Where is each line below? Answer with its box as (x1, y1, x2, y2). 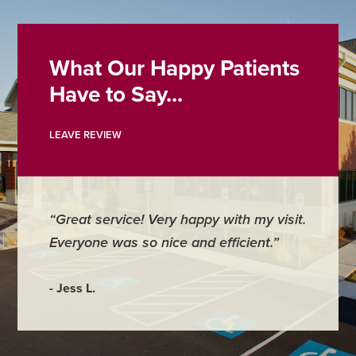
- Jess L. (49, 280, 96, 296)
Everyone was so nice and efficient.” (49, 233, 280, 251)
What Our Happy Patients (49, 54, 300, 82)
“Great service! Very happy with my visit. (49, 210, 307, 228)
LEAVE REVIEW (49, 128, 122, 141)
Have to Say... (49, 80, 184, 108)
